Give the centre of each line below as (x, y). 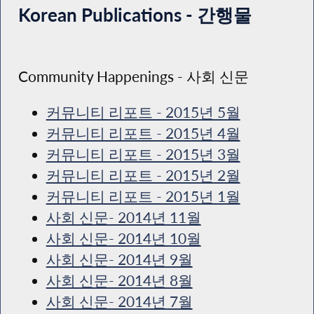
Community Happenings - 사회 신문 (133, 77)
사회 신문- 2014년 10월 (123, 238)
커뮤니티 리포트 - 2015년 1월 (143, 196)
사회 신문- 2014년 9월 (119, 259)
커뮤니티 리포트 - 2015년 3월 (143, 154)
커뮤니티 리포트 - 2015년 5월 (143, 112)
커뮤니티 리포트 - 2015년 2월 (143, 175)
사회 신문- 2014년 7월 (119, 301)
